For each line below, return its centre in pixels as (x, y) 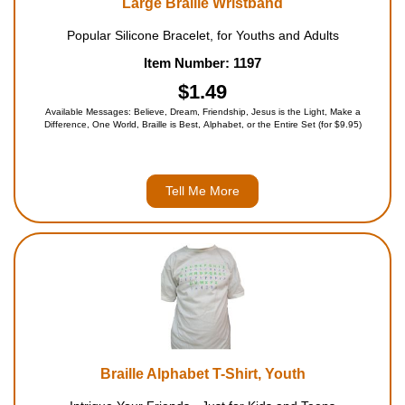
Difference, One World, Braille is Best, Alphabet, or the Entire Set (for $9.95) (202, 124)
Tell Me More (202, 191)
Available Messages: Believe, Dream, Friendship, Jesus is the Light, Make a (202, 112)
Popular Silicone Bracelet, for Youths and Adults (202, 35)
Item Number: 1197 (202, 63)
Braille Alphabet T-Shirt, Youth (202, 374)
